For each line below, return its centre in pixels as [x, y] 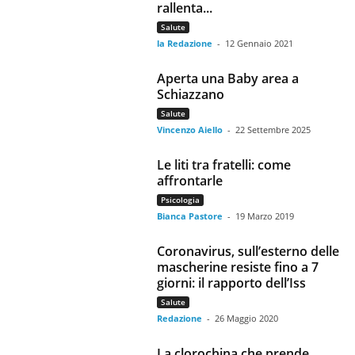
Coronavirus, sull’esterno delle [248, 251]
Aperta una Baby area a [228, 78]
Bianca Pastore [190, 216]
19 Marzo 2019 [265, 216]
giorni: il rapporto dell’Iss [232, 283]
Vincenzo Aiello [190, 130]
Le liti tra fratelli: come [224, 165]
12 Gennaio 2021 [260, 43]
